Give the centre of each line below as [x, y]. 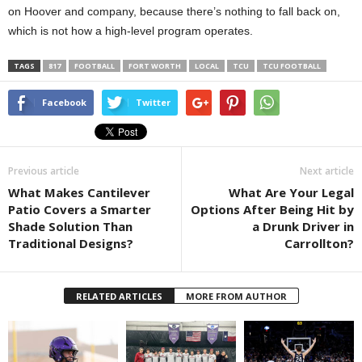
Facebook [64, 102]
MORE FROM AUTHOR [236, 296]
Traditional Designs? [71, 243]
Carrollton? [319, 243]
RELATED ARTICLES [119, 296]
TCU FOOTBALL [292, 65]
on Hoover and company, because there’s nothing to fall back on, [174, 11]
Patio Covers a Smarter [80, 209]
